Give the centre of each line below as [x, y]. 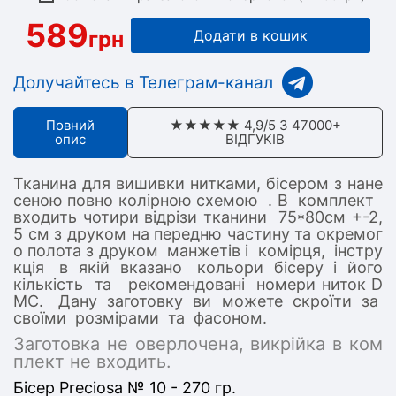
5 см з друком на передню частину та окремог [198, 234]
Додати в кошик [251, 35]
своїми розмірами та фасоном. [140, 318]
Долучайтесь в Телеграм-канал [143, 83]
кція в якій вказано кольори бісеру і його [198, 267]
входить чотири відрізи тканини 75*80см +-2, [198, 217]
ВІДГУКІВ [255, 139]
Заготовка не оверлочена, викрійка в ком [198, 344]
